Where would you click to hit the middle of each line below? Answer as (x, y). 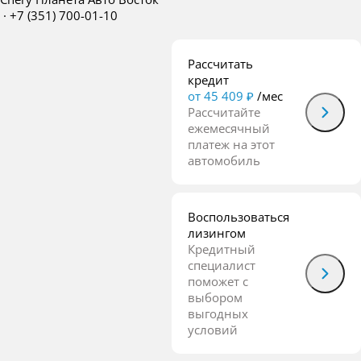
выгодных (218, 313)
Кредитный (222, 249)
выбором (215, 297)
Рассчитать (220, 64)
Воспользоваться (239, 217)
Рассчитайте (224, 112)
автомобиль (224, 160)
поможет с (218, 281)
